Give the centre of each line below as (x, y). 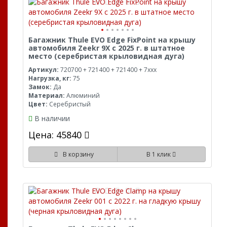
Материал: (47, 95)
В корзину (77, 154)
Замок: (40, 87)
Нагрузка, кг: (50, 78)
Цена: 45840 (56, 135)
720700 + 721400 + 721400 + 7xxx (108, 69)
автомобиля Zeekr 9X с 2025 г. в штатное (107, 48)
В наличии (52, 118)
